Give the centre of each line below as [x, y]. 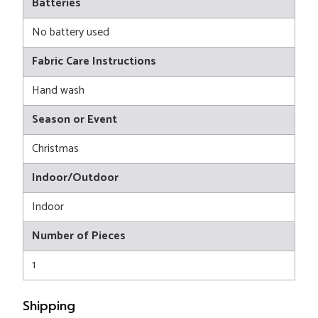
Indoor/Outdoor [75, 178]
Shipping [49, 306]
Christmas [55, 149]
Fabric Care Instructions [94, 62]
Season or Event [75, 120]
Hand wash [58, 91]
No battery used [71, 33]
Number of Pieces [79, 236]
